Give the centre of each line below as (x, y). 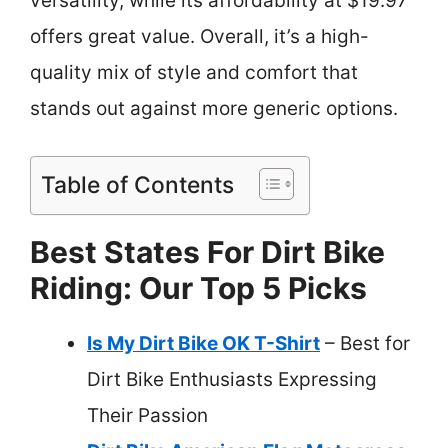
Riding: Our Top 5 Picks (198, 287)
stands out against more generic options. (214, 108)
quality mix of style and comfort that (194, 72)
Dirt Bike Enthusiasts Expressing (232, 379)
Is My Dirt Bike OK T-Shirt (203, 343)
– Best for (365, 343)
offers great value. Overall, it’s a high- (199, 36)
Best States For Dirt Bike (207, 251)
